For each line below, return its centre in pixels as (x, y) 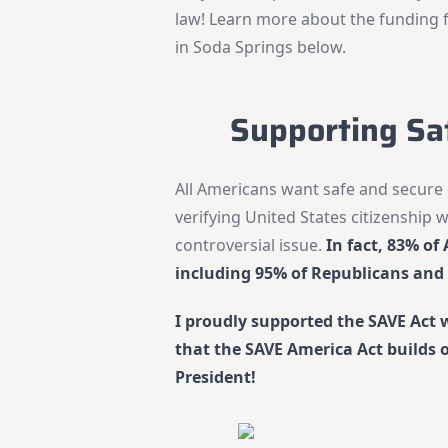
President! (216, 376)
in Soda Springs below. (263, 46)
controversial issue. (251, 244)
